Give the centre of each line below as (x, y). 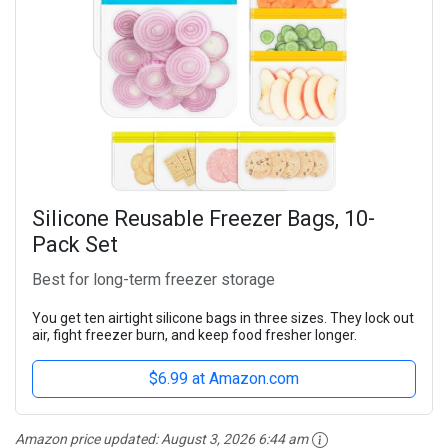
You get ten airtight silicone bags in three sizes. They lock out (223, 317)
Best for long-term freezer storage (153, 279)
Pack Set (75, 244)
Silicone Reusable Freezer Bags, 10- (203, 218)
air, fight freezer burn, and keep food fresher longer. (194, 334)
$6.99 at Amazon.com (224, 378)
